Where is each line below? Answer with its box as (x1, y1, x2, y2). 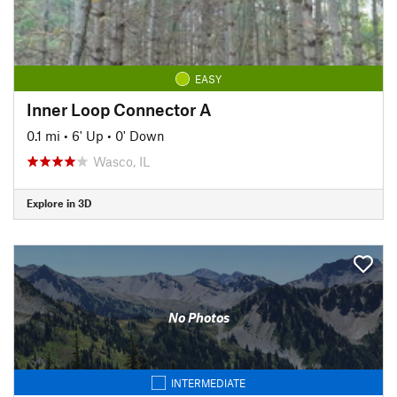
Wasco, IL (93, 152, 150, 169)
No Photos (167, 309, 230, 325)
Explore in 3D (27, 197, 91, 209)
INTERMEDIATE (171, 376, 245, 389)
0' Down (115, 127, 165, 144)
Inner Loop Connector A (27, 98, 212, 120)
